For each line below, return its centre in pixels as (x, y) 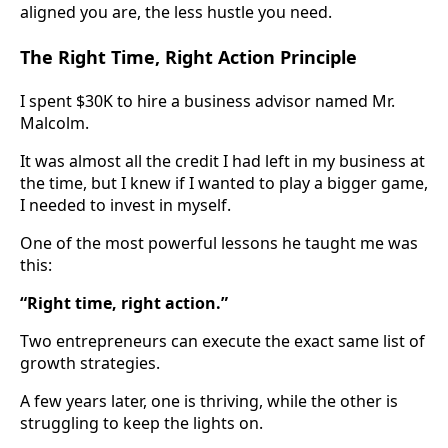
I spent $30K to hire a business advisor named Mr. (207, 100)
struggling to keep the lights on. (141, 422)
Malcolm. (54, 122)
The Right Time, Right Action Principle (188, 56)
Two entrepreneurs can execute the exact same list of (222, 340)
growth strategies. (90, 362)
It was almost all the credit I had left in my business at (222, 160)
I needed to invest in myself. (125, 204)
